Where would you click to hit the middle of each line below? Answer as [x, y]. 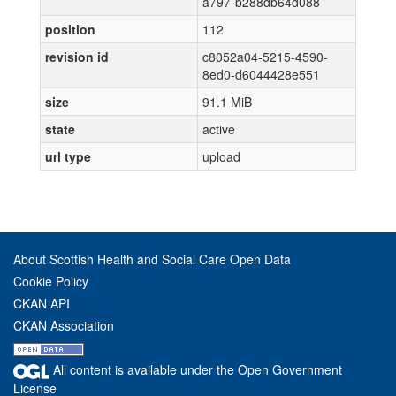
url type [68, 156]
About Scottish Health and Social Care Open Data [152, 259]
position [70, 29]
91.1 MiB [227, 102]
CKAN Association [64, 325]
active [219, 129]
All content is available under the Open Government [196, 369]
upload [221, 156]
